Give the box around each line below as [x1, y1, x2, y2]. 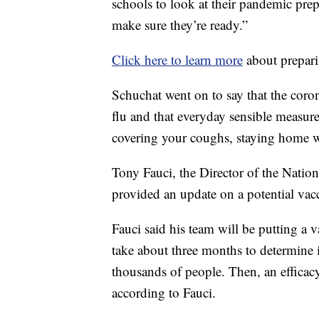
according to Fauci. [112, 283, 216, 302]
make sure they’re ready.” [112, 16, 248, 34]
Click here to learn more [112, 51, 243, 69]
